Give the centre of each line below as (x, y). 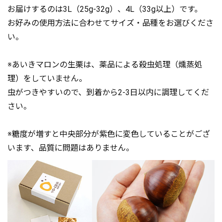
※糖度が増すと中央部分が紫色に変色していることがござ (109, 134)
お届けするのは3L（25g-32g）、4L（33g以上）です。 (105, 9)
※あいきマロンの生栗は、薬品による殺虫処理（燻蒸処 (105, 64)
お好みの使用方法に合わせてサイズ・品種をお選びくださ (111, 23)
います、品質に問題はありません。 (71, 148)
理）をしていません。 (47, 78)
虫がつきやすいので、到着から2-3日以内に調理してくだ (108, 92)
